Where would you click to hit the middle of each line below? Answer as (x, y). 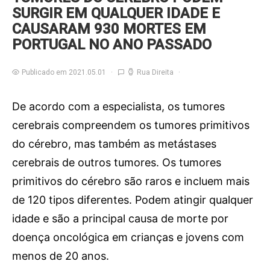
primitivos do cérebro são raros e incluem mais (131, 181)
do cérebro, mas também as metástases (114, 144)
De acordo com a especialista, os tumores (118, 106)
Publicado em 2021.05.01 (64, 72)
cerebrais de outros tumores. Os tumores (117, 162)
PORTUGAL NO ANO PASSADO (112, 45)
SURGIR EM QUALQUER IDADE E (116, 13)
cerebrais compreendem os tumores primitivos (131, 125)
